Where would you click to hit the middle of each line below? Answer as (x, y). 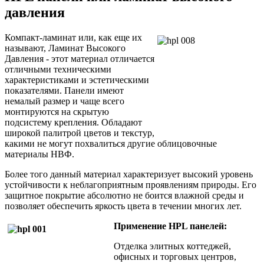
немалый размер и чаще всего (65, 101)
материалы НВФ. (39, 154)
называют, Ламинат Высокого (65, 48)
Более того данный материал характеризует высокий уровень (129, 174)
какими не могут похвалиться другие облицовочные (111, 143)
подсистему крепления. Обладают (73, 122)
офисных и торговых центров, (175, 256)
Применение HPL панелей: (170, 226)
